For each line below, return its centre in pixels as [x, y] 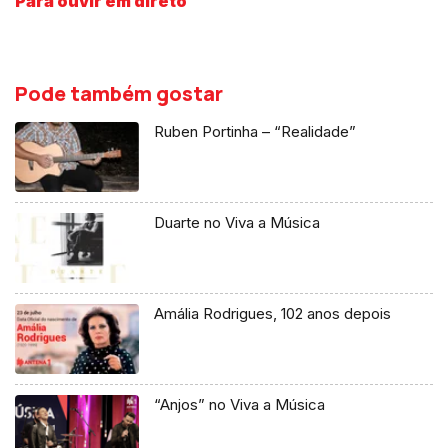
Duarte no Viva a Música [237, 223]
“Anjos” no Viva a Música [240, 405]
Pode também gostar [119, 94]
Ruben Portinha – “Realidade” [255, 132]
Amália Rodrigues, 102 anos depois [273, 314]
